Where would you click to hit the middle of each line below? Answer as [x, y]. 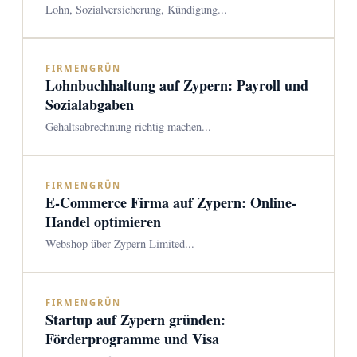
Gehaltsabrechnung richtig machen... [128, 126]
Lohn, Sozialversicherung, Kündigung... [136, 9]
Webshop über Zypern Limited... [120, 243]
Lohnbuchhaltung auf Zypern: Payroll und [177, 85]
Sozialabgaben [90, 104]
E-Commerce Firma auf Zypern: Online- [171, 202]
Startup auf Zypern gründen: [135, 320]
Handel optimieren [103, 222]
